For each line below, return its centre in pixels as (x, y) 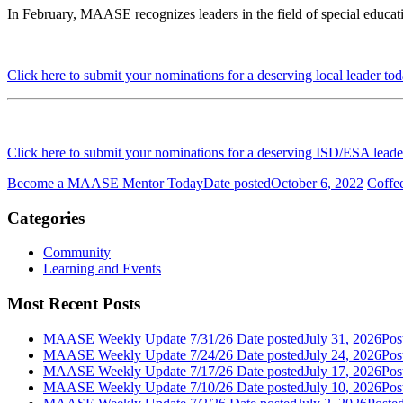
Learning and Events (102, 269)
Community (77, 253)
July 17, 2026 (343, 371)
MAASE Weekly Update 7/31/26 (138, 338)
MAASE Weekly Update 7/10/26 (138, 387)
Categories (46, 218)
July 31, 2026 (343, 338)
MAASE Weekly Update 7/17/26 (138, 371)
